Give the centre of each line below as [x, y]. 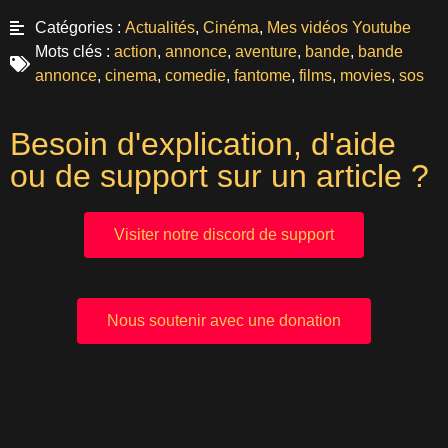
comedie [195, 75]
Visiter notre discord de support [224, 234]
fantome [262, 75]
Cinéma [231, 27]
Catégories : [78, 27]
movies [365, 75]
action [135, 51]
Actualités [160, 27]
